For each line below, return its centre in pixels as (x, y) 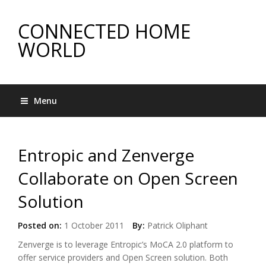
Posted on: (40, 225)
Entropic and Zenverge (106, 155)
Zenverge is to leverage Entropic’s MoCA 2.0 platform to (126, 244)
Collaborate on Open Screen (128, 178)
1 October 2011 (93, 225)
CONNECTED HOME (104, 31)
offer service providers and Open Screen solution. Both (123, 257)
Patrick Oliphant (178, 225)
